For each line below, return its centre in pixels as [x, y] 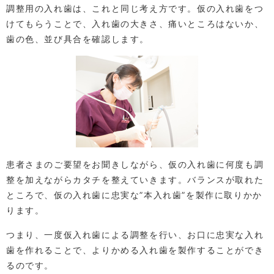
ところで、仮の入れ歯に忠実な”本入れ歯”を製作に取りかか [134, 194]
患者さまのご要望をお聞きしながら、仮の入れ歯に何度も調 [135, 164]
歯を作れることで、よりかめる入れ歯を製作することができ [135, 250]
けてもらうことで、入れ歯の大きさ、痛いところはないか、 [135, 23]
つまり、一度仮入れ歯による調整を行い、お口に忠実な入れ [135, 234]
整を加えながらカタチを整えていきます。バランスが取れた [135, 179]
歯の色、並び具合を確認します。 [78, 39]
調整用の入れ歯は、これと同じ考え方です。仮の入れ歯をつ [135, 8]
